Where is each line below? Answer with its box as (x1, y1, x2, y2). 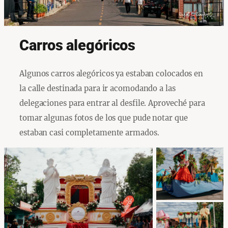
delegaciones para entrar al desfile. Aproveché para (19, 98, 205, 108)
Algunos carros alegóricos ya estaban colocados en (19, 68, 204, 78)
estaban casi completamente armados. (19, 127, 159, 137)
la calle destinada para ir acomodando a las (19, 83, 176, 93)
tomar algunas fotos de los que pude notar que (19, 112, 188, 123)
